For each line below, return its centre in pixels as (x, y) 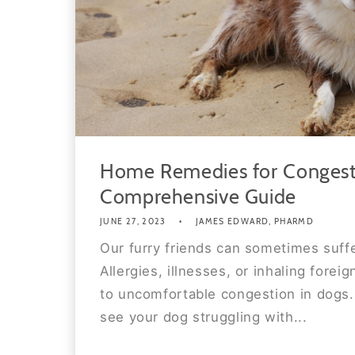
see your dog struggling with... (204, 317)
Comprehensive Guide (198, 196)
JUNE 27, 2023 (133, 222)
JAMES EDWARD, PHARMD (255, 222)
